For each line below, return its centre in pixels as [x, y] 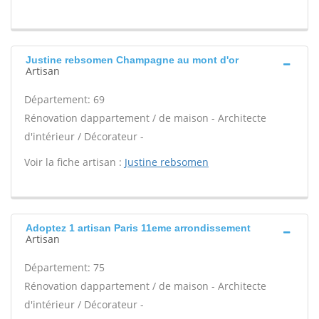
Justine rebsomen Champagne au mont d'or [132, 60]
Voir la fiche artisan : [74, 162]
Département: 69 [64, 99]
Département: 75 [64, 267]
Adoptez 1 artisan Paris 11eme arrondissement [138, 228]
